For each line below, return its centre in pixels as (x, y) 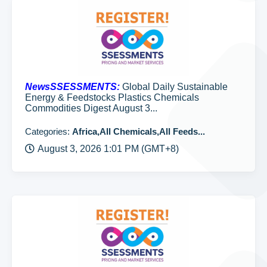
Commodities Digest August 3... (91, 108)
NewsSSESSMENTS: (72, 87)
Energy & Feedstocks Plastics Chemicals (112, 97)
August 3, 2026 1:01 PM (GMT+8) (108, 149)
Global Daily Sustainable (174, 87)
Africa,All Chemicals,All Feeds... (139, 131)
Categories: (49, 131)
